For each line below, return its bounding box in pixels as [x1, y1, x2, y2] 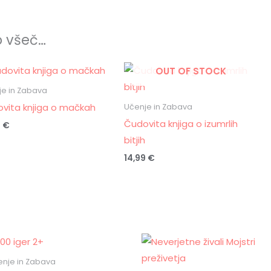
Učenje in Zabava [123, 101, 192, 112]
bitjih [123, 134, 145, 147]
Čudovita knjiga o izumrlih [123, 117, 238, 131]
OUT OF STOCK [155, 65, 226, 78]
